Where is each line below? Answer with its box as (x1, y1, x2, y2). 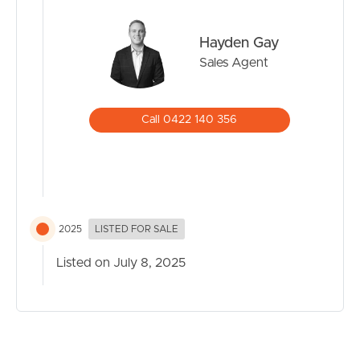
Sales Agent (199, 55, 268, 69)
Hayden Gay (199, 35, 279, 51)
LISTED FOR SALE (95, 224, 178, 235)
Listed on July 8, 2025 (56, 256, 186, 270)
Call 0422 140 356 (141, 114, 237, 126)
